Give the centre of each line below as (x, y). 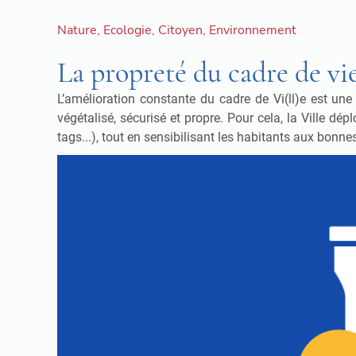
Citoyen (180, 31)
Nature (77, 31)
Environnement (253, 31)
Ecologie (128, 31)
